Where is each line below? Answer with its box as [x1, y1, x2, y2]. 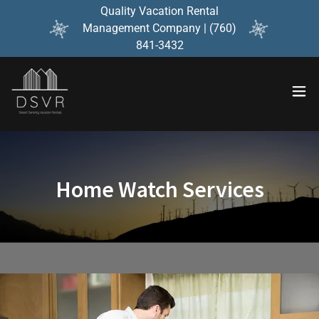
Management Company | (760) [83, 21, 236, 35]
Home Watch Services [55, 175, 264, 204]
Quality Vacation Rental [100, 4, 219, 18]
